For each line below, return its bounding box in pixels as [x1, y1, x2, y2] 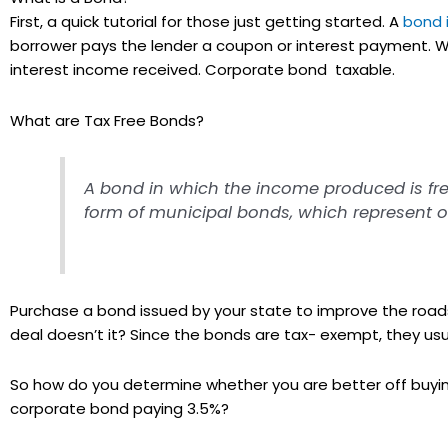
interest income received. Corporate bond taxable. [10, 59, 395, 81]
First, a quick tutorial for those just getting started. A [10, 11, 403, 33]
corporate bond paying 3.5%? [10, 397, 229, 419]
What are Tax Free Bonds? [10, 109, 204, 131]
